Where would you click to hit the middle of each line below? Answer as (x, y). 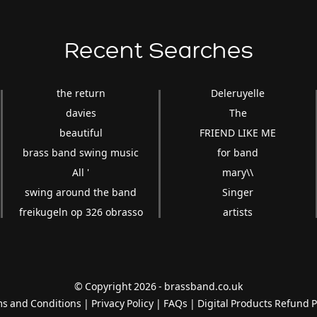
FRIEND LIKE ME (238, 132)
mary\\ (238, 172)
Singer (238, 192)
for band (238, 152)
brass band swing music (81, 152)
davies (81, 113)
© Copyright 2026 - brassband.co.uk (158, 286)
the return (81, 93)
